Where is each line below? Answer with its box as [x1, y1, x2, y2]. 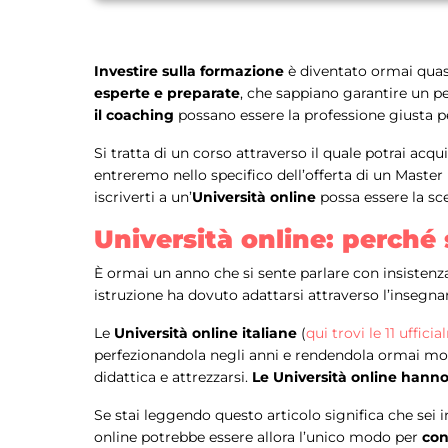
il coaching [94, 106, 174, 125]
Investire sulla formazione [94, 62, 284, 81]
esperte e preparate [94, 84, 240, 103]
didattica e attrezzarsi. [94, 368, 252, 387]
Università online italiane [114, 324, 297, 343]
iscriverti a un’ [94, 188, 192, 207]
